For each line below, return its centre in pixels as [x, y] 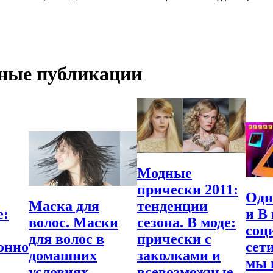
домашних [63, 256]
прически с [174, 239]
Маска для [64, 206]
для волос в [66, 239]
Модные [165, 173]
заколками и [179, 256]
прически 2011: [188, 190]
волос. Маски [73, 223]
